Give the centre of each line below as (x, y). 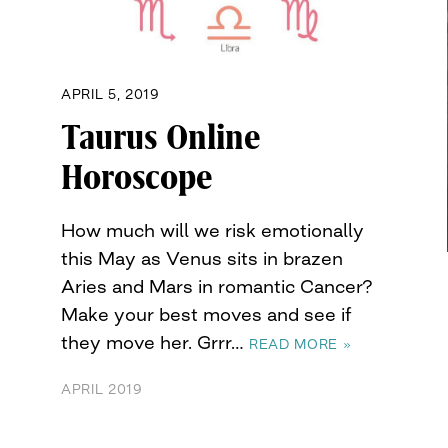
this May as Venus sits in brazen (202, 257)
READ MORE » (300, 343)
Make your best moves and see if (206, 313)
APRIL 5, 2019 (110, 93)
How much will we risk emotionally (212, 229)
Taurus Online (161, 137)
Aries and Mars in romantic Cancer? (217, 285)
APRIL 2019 (102, 388)
